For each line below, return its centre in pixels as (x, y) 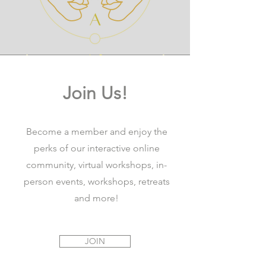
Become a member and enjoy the (96, 132)
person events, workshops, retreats (96, 182)
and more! (96, 198)
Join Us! (95, 94)
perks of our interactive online (96, 148)
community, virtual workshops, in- (96, 165)
